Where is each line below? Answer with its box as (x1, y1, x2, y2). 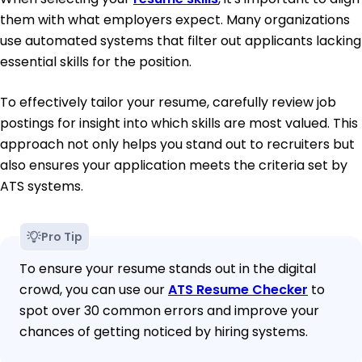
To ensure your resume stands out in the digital (19, 259, 316, 279)
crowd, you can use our (19, 280, 168, 300)
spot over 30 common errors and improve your (19, 301, 319, 321)
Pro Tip (41, 229, 82, 246)
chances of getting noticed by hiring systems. (19, 322, 308, 342)
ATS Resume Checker (168, 280, 308, 300)
